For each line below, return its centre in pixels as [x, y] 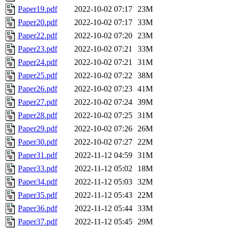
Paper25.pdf [38, 76]
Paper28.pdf [38, 116]
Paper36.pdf [38, 209]
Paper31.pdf [38, 155]
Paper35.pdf [38, 195]
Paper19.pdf [38, 9]
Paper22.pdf [38, 36]
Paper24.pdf [38, 62]
